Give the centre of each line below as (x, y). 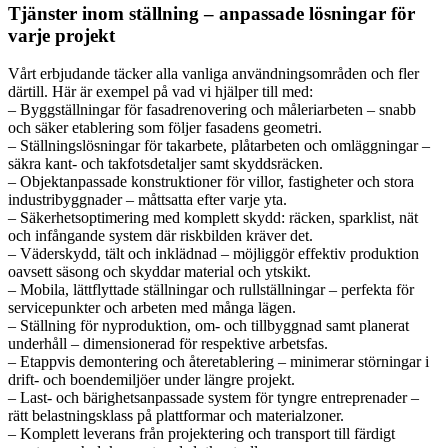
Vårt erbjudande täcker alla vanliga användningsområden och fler (213, 74)
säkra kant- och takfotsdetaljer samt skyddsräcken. (165, 164)
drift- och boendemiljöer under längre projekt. (151, 380)
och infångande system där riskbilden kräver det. (160, 236)
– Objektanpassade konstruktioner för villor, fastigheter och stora (211, 182)
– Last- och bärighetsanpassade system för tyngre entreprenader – (213, 398)
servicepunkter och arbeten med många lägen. (152, 308)
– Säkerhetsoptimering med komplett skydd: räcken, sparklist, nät (213, 218)
